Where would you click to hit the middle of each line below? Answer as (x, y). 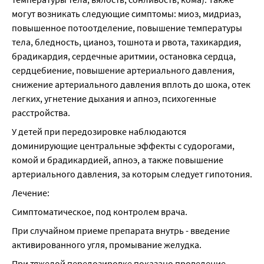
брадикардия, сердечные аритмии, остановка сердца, (124, 56)
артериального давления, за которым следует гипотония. (132, 174)
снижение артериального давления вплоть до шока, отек (131, 84)
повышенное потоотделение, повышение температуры (127, 28)
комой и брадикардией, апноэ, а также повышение (118, 160)
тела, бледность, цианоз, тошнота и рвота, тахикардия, (126, 42)
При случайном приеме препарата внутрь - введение (121, 230)
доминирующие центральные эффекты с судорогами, (123, 146)
